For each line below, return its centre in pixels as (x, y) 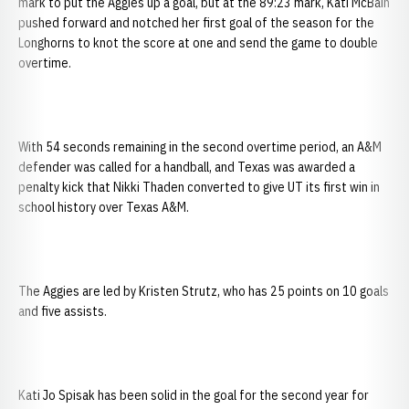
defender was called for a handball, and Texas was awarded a (187, 167)
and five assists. (63, 311)
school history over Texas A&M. (104, 207)
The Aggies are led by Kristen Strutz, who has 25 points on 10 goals (204, 291)
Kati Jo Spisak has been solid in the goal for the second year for (194, 395)
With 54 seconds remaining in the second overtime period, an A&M (200, 147)
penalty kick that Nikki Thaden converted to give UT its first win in (199, 187)
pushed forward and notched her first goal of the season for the (196, 23)
